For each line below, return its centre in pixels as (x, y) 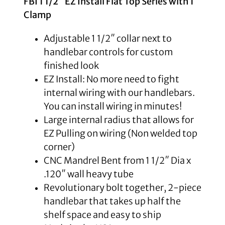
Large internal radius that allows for (119, 120)
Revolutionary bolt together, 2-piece (122, 187)
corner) (59, 147)
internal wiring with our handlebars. (119, 92)
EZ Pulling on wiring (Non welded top (120, 133)
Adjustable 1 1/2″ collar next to (107, 38)
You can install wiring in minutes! (113, 106)
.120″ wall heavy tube (88, 174)
